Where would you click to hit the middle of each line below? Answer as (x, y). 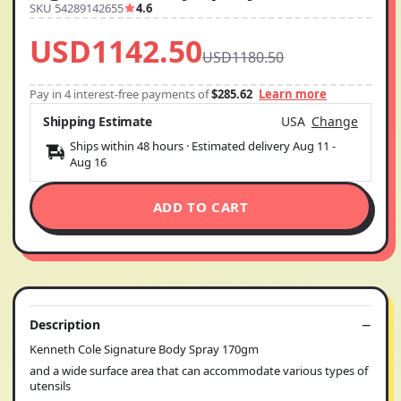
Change (335, 121)
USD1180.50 (243, 57)
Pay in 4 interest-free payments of (120, 94)
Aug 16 (88, 162)
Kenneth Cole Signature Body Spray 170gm (144, 349)
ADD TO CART (200, 207)
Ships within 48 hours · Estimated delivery (181, 146)
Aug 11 (311, 146)
